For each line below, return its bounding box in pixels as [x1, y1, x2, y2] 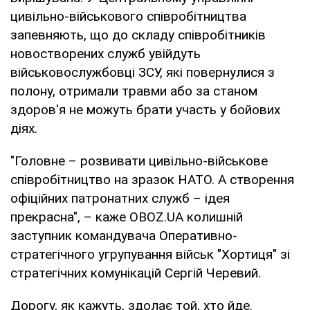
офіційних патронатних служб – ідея [10, 190, 230, 206]
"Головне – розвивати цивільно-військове [10, 152, 268, 169]
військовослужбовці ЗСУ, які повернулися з [10, 64, 275, 80]
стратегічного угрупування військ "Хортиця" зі [10, 246, 290, 262]
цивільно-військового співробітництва [10, 8, 246, 24]
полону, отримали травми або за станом [10, 82, 257, 99]
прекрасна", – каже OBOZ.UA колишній [10, 208, 243, 225]
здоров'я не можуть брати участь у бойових [10, 101, 280, 118]
